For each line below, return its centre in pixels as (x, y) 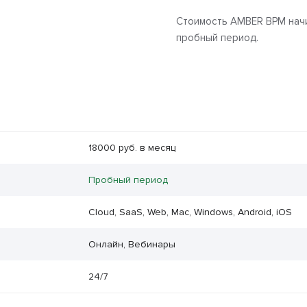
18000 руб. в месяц (132, 148)
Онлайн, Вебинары (132, 245)
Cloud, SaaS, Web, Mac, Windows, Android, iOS (190, 212)
